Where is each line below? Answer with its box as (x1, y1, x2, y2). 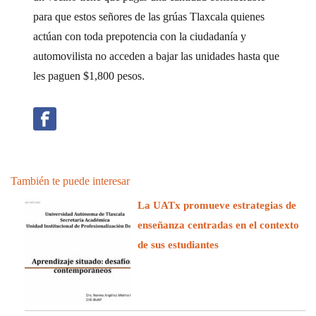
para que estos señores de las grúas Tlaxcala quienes (33, 10, 265, 23)
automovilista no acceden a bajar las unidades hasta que (33, 49, 280, 62)
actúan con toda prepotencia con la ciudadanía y (33, 30, 247, 42)
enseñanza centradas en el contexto (138, 219, 299, 231)
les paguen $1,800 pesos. (33, 69, 145, 82)
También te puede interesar (11, 174, 130, 187)
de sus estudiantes (138, 238, 219, 250)
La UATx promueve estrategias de (138, 199, 296, 211)
